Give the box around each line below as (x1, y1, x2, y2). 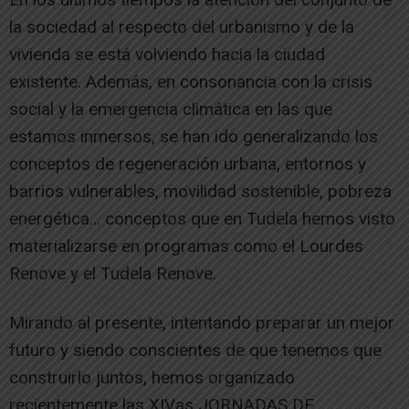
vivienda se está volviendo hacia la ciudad (9, 44, 325, 65)
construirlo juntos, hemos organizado (9, 367, 295, 388)
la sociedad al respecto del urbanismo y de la (9, 16, 354, 37)
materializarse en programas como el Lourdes (9, 236, 363, 257)
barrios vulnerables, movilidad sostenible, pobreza (9, 181, 392, 202)
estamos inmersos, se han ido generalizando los (9, 126, 378, 147)
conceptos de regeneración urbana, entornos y (9, 153, 366, 174)
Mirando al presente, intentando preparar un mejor (9, 312, 394, 333)
